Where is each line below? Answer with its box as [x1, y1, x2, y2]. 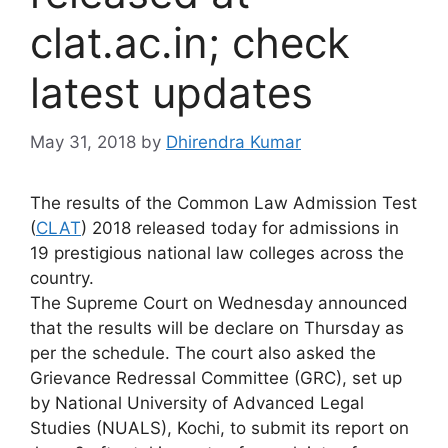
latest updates [30, 67, 313, 118]
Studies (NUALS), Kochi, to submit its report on [30, 417, 409, 438]
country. [30, 267, 94, 288]
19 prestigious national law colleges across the [30, 242, 404, 263]
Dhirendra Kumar [166, 131, 301, 152]
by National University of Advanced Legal [30, 392, 364, 413]
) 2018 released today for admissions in [81, 217, 399, 238]
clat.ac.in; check [30, 17, 350, 68]
